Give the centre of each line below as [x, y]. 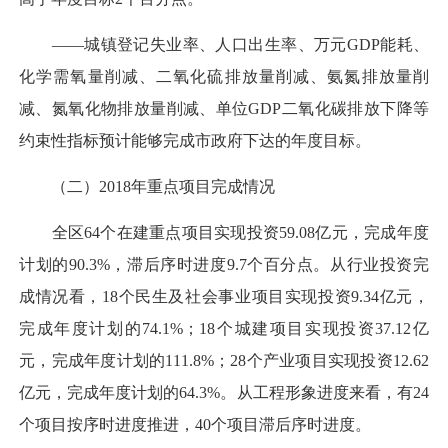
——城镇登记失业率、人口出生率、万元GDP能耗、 [224, 44]
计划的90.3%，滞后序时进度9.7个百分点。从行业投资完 [224, 265]
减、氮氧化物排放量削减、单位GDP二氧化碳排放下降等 [224, 108]
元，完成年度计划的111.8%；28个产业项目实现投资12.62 [224, 361]
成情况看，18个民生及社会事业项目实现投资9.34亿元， [224, 297]
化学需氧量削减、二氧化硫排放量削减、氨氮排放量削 [224, 76]
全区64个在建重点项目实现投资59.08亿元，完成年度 [224, 233]
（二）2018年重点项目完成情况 [147, 187]
